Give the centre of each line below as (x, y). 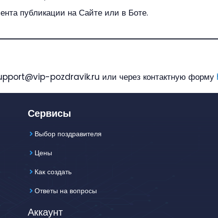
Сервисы (50, 113)
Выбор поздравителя (68, 134)
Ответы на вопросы (66, 191)
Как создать (53, 172)
